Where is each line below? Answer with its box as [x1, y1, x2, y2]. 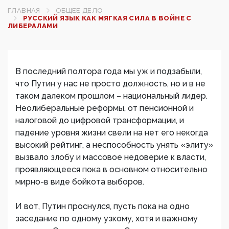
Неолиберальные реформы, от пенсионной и [15, 103, 194, 113]
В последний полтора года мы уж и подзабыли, [15, 66, 202, 76]
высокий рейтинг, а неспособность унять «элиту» [15, 140, 214, 150]
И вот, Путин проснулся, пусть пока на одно [15, 201, 190, 211]
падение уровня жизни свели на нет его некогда [15, 128, 208, 138]
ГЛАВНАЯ [8, 7, 40, 14]
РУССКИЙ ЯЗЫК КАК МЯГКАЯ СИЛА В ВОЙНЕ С [23, 14, 192, 22]
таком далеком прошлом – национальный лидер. [15, 91, 208, 101]
